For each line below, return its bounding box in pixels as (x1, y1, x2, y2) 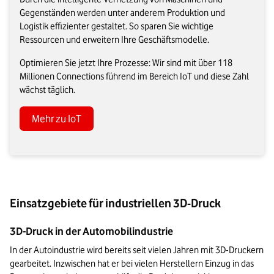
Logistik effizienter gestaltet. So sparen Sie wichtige (20, 21, 213, 32)
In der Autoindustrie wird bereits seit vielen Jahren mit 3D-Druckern (10, 245, 264, 256)
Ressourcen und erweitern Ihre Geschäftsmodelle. (20, 34, 209, 46)
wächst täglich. (20, 84, 75, 96)
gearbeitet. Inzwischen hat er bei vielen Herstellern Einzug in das (10, 258, 254, 270)
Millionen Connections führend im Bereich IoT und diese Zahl (20, 71, 249, 83)
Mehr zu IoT (32, 113, 81, 125)
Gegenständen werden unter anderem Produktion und (20, 7, 225, 19)
